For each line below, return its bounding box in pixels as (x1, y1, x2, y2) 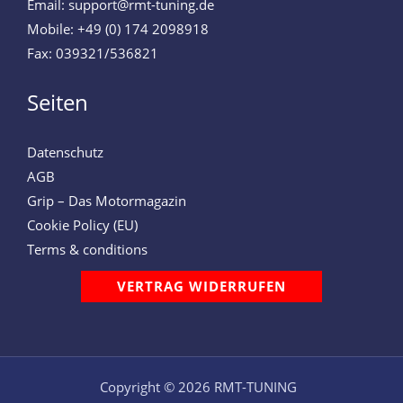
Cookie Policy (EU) (27, 216, 138, 235)
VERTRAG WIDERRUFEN (117, 277, 286, 296)
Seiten (27, 88, 88, 118)
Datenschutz (27, 143, 103, 162)
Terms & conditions (27, 240, 148, 259)
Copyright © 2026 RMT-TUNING (99, 378, 297, 397)
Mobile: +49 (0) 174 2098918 (27, 19, 209, 38)
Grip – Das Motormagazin (27, 192, 186, 210)
